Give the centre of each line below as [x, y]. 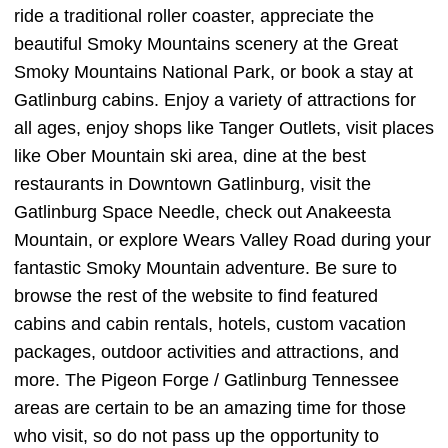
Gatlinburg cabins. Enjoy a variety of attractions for [215, 100]
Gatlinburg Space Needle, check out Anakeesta [202, 212]
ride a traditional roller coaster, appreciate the [194, 16]
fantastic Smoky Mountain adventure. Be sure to [205, 268]
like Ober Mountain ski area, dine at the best [190, 156]
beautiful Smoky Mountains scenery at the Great [206, 44]
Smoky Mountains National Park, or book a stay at [213, 72]
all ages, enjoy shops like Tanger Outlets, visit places [224, 128]
